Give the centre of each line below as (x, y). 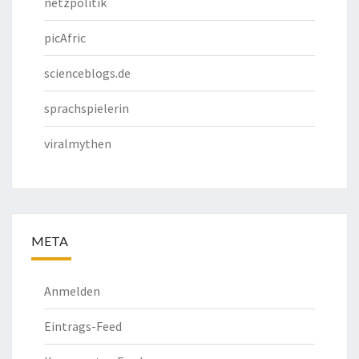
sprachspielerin (87, 109)
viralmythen (78, 144)
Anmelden (72, 291)
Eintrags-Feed (83, 327)
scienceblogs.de (87, 73)
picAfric (65, 38)
